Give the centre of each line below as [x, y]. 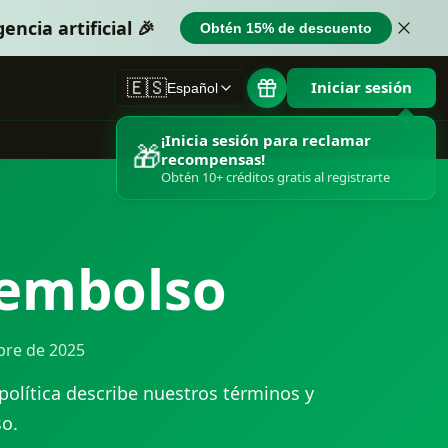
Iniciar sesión [361, 87]
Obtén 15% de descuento [286, 28]
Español [192, 87]
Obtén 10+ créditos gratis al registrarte [275, 177]
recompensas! [213, 159]
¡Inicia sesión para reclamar [266, 140]
